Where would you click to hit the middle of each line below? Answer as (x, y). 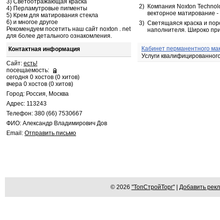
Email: (15, 133)
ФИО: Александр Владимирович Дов (57, 123)
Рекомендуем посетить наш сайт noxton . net (69, 29)
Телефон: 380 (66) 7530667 (44, 113)
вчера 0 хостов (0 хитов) (40, 84)
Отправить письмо (50, 133)
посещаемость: (29, 70)
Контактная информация (44, 49)
